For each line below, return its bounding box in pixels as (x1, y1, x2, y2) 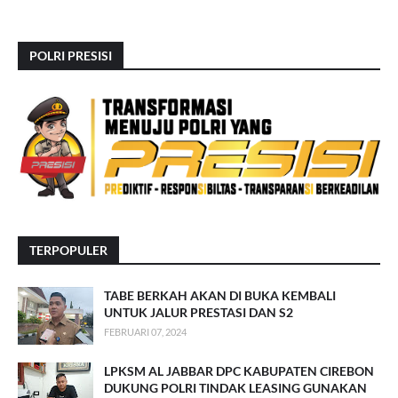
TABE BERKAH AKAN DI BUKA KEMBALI (104, 288, 336, 304)
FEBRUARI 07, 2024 (104, 326, 187, 338)
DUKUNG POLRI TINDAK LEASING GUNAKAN (104, 380, 367, 396)
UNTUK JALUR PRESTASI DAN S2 (104, 305, 293, 321)
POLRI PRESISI (29, 48, 112, 64)
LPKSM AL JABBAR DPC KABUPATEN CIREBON (104, 363, 374, 379)
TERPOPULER (29, 243, 107, 259)
